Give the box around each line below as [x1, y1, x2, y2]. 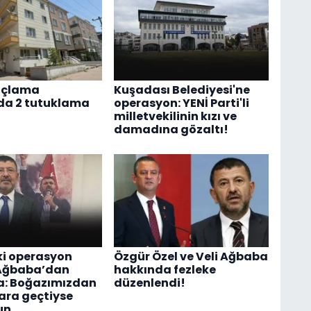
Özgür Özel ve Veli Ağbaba [113, 249, 268, 264]
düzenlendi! [113, 275, 185, 291]
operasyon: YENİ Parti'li [113, 95, 249, 112]
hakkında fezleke [113, 262, 216, 278]
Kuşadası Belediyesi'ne [113, 82, 250, 99]
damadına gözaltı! [113, 121, 228, 138]
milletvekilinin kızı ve [113, 108, 237, 125]
